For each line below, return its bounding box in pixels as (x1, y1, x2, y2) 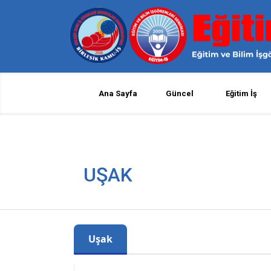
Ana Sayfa (99, 89, 138, 98)
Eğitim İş (226, 89, 258, 98)
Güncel (166, 89, 194, 98)
